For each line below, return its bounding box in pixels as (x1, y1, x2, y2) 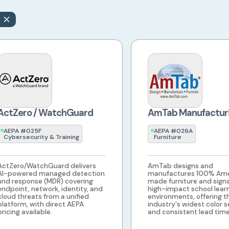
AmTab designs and (147, 162, 213, 171)
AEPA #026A (153, 127, 193, 135)
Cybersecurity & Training (3, 133, 79, 142)
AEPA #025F (3, 127, 41, 135)
